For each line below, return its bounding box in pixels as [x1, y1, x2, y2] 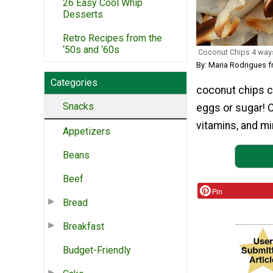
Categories [51, 76, 97, 88]
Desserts [63, 8, 103, 20]
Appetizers [63, 125, 110, 137]
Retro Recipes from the [63, 32, 162, 44]
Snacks [63, 100, 94, 112]
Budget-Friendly [63, 244, 131, 256]
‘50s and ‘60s [63, 43, 119, 55]
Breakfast [63, 220, 104, 232]
